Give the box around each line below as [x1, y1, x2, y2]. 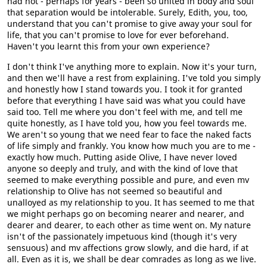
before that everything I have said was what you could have [7, 95, 246, 106]
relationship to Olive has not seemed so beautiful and [7, 185, 222, 197]
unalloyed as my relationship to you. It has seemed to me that [7, 197, 254, 208]
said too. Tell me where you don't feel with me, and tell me [7, 106, 243, 117]
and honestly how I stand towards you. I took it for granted [7, 83, 243, 95]
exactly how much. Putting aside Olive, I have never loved [7, 151, 237, 163]
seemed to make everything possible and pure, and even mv [7, 174, 249, 185]
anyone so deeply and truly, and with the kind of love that [7, 163, 238, 174]
